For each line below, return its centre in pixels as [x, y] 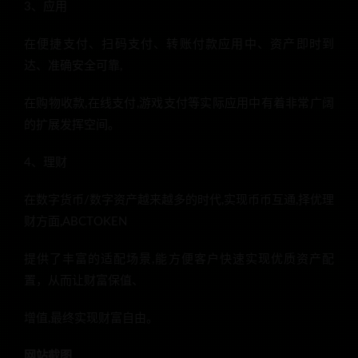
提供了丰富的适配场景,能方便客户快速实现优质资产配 [179, 260]
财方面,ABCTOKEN [76, 222]
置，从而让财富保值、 [84, 281]
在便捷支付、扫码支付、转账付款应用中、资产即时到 [179, 45]
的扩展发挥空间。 [72, 125]
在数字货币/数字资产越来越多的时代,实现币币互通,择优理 [179, 201]
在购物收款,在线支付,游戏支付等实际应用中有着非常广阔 [179, 104]
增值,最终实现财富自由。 [91, 319]
